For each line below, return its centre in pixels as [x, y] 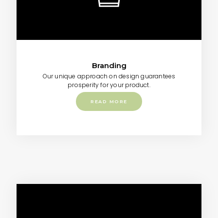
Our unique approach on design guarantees [109, 76]
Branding [109, 66]
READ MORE [109, 102]
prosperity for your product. [109, 85]
